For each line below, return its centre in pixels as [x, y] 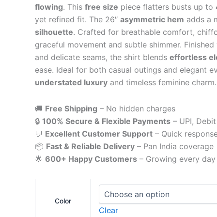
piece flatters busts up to [167, 7]
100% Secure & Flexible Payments [106, 121]
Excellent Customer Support [99, 133]
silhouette [54, 32]
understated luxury [71, 82]
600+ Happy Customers [91, 159]
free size [101, 7]
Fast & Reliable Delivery [90, 146]
